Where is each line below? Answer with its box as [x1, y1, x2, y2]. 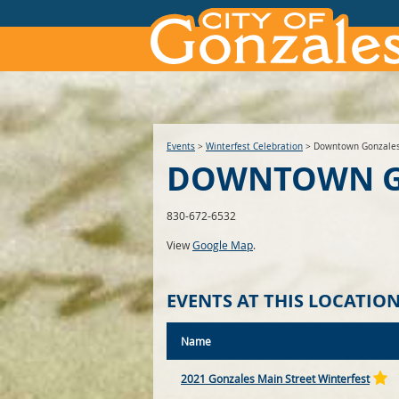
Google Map [192, 238, 253, 253]
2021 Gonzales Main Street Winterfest [181, 371, 370, 387]
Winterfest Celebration [206, 141, 303, 152]
